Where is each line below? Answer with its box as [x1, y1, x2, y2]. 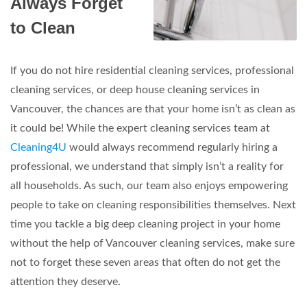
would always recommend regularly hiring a [66, 142, 278, 153]
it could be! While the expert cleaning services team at [10, 123, 270, 134]
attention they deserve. [10, 276, 121, 287]
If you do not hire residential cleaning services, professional [10, 65, 294, 76]
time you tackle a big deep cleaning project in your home [10, 219, 280, 230]
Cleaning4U [10, 142, 66, 153]
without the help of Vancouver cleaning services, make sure [10, 238, 295, 249]
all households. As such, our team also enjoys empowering [10, 180, 288, 191]
